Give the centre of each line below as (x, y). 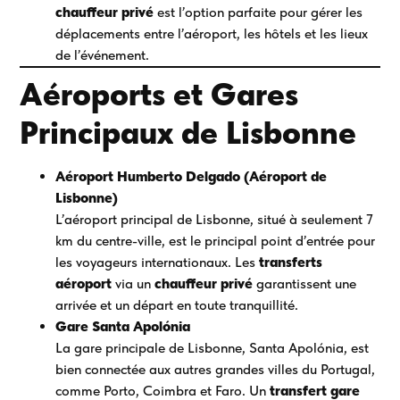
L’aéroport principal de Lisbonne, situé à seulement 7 (215, 220)
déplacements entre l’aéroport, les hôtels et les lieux (212, 34)
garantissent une (305, 284)
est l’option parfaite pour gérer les (258, 12)
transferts (291, 262)
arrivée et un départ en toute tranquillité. (177, 305)
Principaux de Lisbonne (188, 133)
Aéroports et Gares (159, 95)
